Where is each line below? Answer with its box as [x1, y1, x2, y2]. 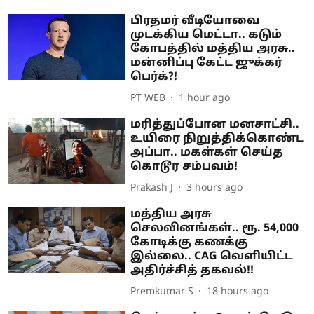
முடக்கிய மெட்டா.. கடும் [130, 28, 282, 43]
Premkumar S [130, 285, 194, 298]
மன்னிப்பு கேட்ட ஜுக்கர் [130, 56, 283, 71]
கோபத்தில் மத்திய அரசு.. [130, 42, 296, 57]
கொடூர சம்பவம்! [130, 160, 238, 175]
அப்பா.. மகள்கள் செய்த [130, 146, 284, 161]
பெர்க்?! [130, 70, 178, 85]
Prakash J [130, 182, 174, 194]
